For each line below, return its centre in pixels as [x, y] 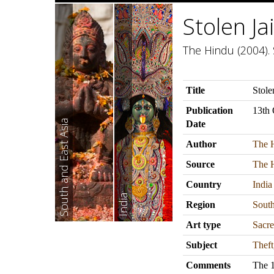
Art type [203, 225]
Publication [209, 110]
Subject [202, 245]
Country [204, 184]
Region [201, 205]
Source [200, 164]
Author [201, 144]
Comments [208, 265]
